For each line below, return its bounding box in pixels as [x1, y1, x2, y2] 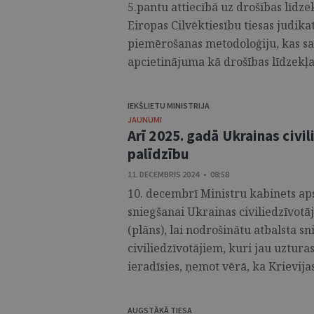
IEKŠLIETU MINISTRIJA [128, 100, 210, 111]
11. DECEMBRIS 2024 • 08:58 [128, 169, 229, 179]
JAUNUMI [128, 114, 162, 125]
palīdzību [128, 144, 189, 163]
